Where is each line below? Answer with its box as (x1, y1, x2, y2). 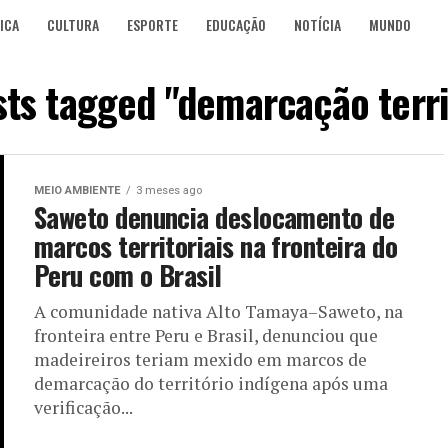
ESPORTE (127, 14, 178, 35)
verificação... (34, 396, 133, 419)
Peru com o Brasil (34, 255, 222, 295)
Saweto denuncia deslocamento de (34, 197, 395, 237)
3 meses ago (136, 184, 202, 197)
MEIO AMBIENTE (34, 184, 121, 197)
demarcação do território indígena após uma (34, 372, 388, 395)
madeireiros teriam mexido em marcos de (34, 348, 367, 371)
